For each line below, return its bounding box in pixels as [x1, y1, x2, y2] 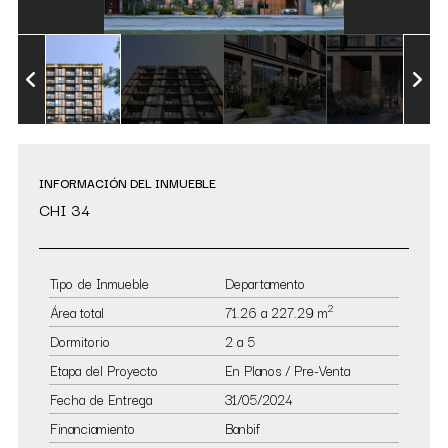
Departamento [225, 272, 305, 294]
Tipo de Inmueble [50, 272, 149, 294]
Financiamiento [50, 417, 135, 439]
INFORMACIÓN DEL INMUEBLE [39, 173, 216, 192]
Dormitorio [50, 330, 110, 352]
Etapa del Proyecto [50, 359, 158, 381]
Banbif [225, 417, 260, 439]
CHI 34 [39, 197, 90, 221]
